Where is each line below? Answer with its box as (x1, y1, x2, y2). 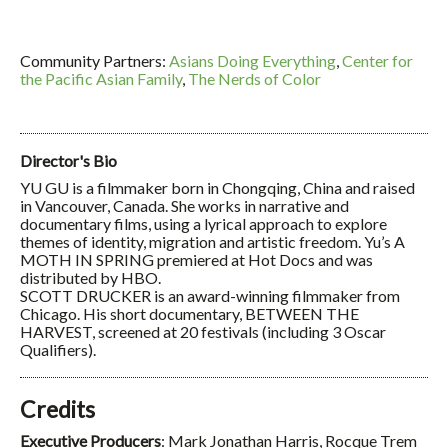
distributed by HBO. (20, 267, 161, 287)
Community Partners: (20, 50, 169, 70)
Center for (342, 50, 413, 70)
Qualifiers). (20, 339, 96, 359)
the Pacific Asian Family (20, 68, 182, 88)
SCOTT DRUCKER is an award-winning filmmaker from (20, 285, 400, 305)
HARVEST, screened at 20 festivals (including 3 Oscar (20, 321, 386, 341)
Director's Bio (20, 150, 117, 170)
